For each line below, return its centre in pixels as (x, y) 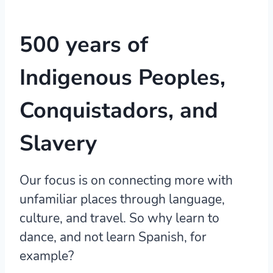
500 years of (84, 45)
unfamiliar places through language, (122, 200)
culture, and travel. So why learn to (119, 218)
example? (47, 256)
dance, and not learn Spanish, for (113, 237)
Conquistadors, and (119, 111)
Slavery (58, 144)
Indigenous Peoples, (122, 78)
